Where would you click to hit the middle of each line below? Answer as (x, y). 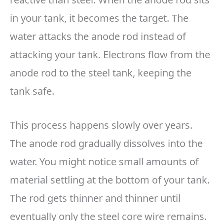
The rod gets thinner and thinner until (95, 198)
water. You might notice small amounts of (104, 162)
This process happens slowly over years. (101, 125)
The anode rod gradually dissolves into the (106, 144)
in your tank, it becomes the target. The (99, 18)
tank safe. (32, 91)
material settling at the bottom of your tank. (110, 180)
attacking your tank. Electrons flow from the (110, 55)
